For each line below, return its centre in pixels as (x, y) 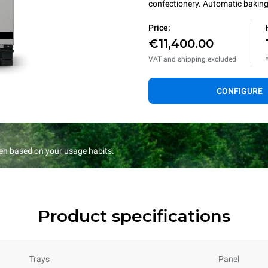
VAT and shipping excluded (192, 59)
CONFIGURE (239, 91)
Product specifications (134, 216)
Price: (159, 28)
